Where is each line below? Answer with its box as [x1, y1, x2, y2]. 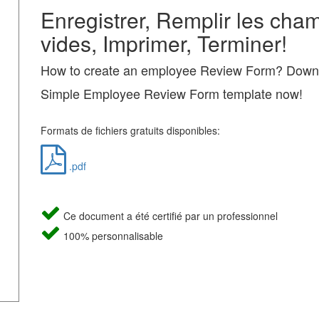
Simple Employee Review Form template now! [40, 84, 303, 103]
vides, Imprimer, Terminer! [40, 28, 287, 58]
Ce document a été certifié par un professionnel [60, 209, 278, 223]
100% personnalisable [60, 229, 163, 243]
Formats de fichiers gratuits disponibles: [40, 123, 220, 137]
